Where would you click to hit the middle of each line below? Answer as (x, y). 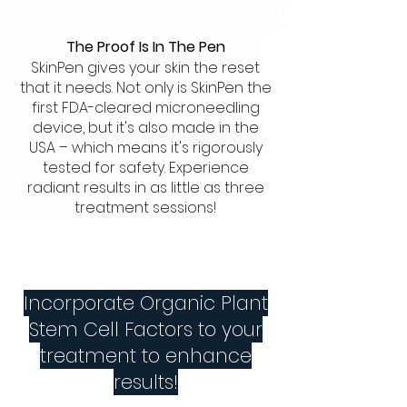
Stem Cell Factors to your (145, 330)
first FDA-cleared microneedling (145, 108)
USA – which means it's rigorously (145, 148)
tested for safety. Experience (145, 168)
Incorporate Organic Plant (145, 303)
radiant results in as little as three (145, 188)
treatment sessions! (145, 208)
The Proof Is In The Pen (145, 47)
